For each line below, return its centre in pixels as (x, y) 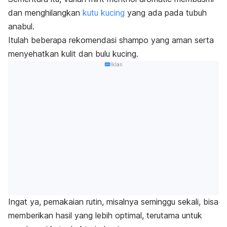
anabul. (21, 26)
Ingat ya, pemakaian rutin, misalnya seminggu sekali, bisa (113, 202)
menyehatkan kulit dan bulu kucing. (73, 53)
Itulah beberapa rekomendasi (64, 40)
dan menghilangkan (45, 12)
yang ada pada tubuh (166, 12)
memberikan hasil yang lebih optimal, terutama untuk (105, 216)
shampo (135, 40)
